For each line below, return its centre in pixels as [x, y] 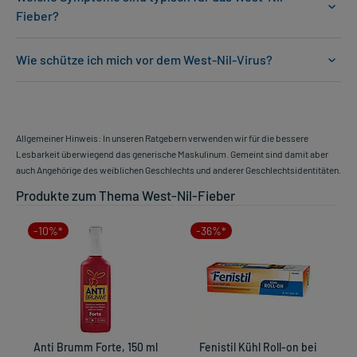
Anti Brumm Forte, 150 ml [95, 347]
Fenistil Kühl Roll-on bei [258, 347]
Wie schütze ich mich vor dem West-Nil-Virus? [144, 60]
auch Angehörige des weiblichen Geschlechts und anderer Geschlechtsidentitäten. [178, 170]
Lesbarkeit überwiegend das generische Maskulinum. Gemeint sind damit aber [172, 154]
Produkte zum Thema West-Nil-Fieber [126, 196]
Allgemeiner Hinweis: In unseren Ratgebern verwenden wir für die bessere [162, 138]
